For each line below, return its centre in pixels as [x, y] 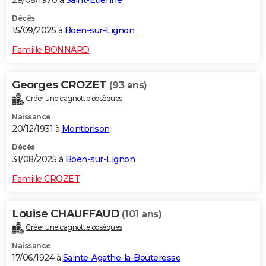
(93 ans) [128, 85]
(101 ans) [141, 214]
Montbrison [85, 129]
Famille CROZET [46, 178]
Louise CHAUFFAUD [67, 213]
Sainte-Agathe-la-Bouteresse [121, 257]
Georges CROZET [61, 85]
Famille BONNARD [51, 50]
